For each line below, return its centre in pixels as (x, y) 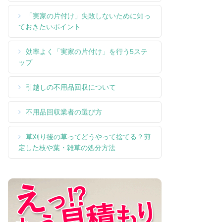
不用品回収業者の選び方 (64, 112)
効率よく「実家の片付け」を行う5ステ (87, 52)
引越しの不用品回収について (71, 87)
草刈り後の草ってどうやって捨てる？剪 (88, 137)
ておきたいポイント (50, 27)
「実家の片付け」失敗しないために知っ (88, 16)
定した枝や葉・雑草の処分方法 (67, 148)
